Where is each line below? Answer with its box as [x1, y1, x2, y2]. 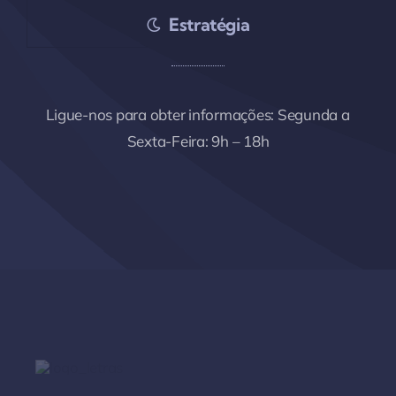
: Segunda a [270, 105, 350, 125]
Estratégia [169, 13, 250, 36]
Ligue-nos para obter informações [46, 105, 271, 125]
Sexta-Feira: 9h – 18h [126, 132, 270, 151]
